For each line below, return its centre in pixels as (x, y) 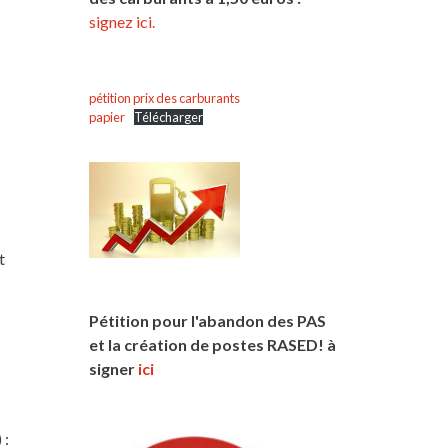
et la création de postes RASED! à (212, 344)
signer (113, 368)
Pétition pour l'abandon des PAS (207, 320)
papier (106, 116)
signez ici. (121, 21)
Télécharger (169, 116)
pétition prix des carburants (164, 97)
